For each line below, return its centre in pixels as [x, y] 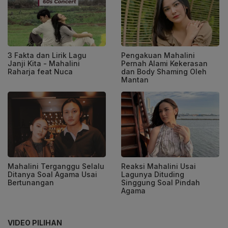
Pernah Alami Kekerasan [164, 64]
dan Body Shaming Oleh [164, 72]
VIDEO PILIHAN [35, 222]
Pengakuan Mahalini [158, 55]
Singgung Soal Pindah [161, 182]
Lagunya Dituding [153, 174]
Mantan [135, 80]
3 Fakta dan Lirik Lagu [47, 55]
